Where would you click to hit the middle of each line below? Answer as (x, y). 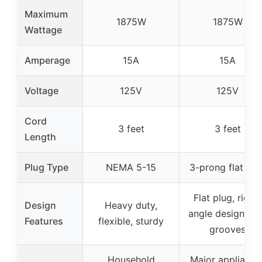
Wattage (43, 30)
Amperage (47, 60)
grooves (227, 229)
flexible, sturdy (131, 221)
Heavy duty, (131, 205)
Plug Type (46, 167)
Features (44, 221)
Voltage (42, 90)
